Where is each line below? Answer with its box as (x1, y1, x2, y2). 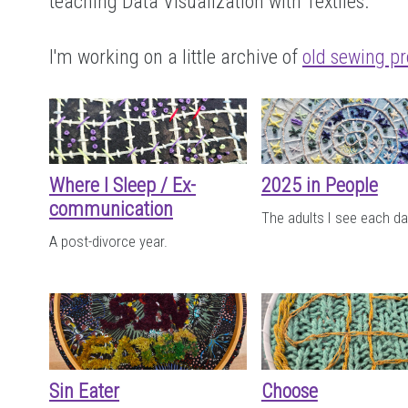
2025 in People (260, 174, 378, 198)
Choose (260, 379, 318, 403)
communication (49, 198, 173, 221)
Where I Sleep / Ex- (49, 174, 196, 198)
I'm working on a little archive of (49, 46, 302, 69)
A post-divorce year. (49, 233, 168, 251)
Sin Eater (49, 379, 119, 403)
